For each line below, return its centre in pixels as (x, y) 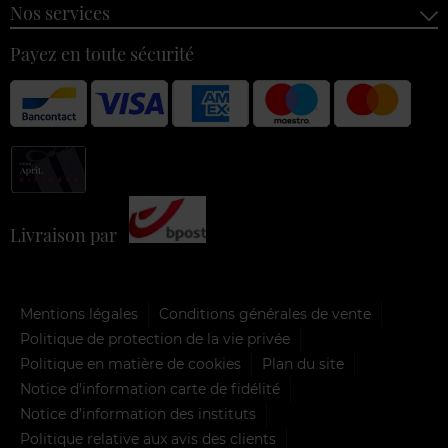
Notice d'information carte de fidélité (150, 388)
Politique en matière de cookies (130, 363)
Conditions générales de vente (265, 313)
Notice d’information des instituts (138, 413)
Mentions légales (79, 313)
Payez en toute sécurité (102, 53)
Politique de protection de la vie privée (155, 338)
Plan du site (303, 363)
